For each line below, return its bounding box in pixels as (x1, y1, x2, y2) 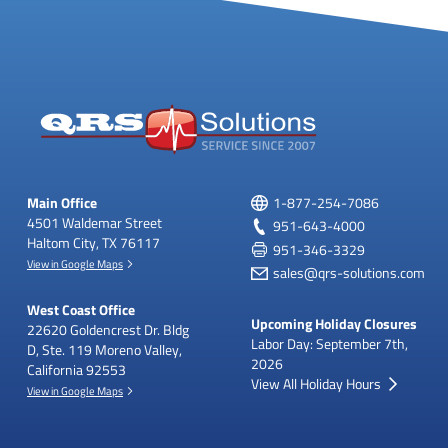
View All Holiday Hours (251, 373, 381, 393)
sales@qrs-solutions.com (272, 263, 425, 283)
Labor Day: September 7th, (251, 333, 408, 353)
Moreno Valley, (92, 340, 182, 359)
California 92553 (27, 360, 126, 379)
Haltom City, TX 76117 (27, 233, 160, 252)
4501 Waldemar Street (27, 213, 162, 232)
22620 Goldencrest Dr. (27, 320, 160, 339)
